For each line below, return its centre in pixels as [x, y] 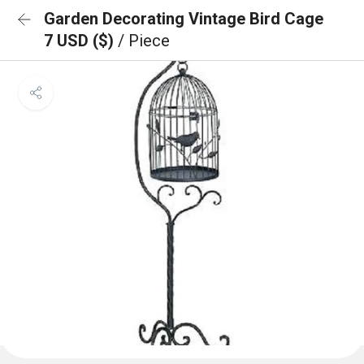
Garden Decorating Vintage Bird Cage [184, 19]
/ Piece [144, 41]
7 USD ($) [81, 41]
